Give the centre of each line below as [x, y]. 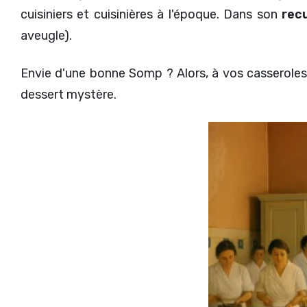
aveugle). [46, 35]
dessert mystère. [69, 94]
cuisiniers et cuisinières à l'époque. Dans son [151, 14]
